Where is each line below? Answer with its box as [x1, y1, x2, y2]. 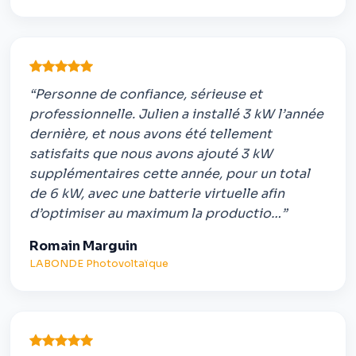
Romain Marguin [29, 237, 137, 254]
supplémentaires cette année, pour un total [29, 164, 310, 182]
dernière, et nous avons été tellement [29, 125, 272, 142]
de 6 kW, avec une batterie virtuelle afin [29, 184, 284, 202]
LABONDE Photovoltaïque [29, 257, 168, 270]
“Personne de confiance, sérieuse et [29, 85, 262, 103]
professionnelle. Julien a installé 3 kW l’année [29, 105, 323, 122]
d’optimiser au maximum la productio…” [29, 204, 287, 222]
